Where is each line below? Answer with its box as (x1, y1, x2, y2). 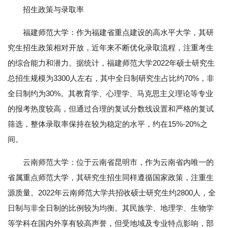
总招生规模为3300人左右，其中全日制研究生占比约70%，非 (8, 74, 214, 82)
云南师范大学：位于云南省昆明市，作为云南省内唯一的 (23, 158, 214, 166)
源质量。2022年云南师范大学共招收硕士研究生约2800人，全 (8, 188, 216, 197)
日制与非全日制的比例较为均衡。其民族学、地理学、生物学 (8, 204, 214, 212)
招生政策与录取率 (23, 5, 84, 14)
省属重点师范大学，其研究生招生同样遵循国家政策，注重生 (8, 173, 214, 182)
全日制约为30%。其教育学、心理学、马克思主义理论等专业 (8, 89, 213, 98)
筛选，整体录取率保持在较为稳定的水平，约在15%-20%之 (8, 120, 208, 128)
